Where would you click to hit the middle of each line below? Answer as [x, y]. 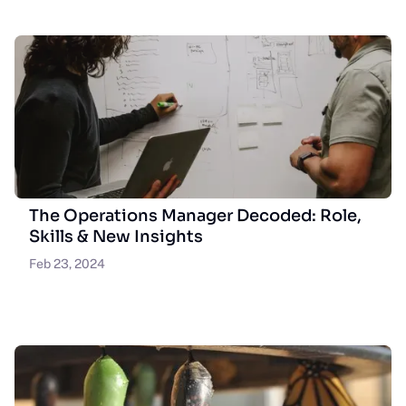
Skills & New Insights [116, 237]
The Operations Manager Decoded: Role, [195, 216]
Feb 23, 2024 [67, 264]
